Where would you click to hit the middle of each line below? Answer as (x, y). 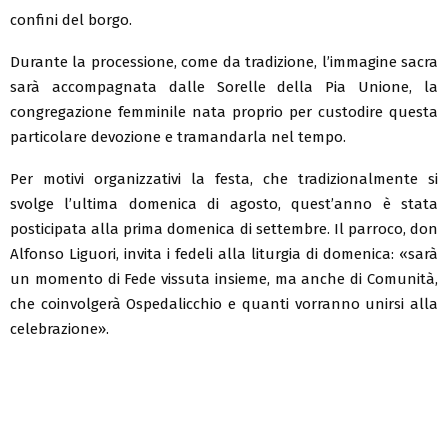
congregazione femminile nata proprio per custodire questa (224, 111)
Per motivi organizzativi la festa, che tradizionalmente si (224, 178)
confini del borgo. (71, 19)
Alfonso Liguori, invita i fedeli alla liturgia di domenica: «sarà (224, 253)
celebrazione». (59, 328)
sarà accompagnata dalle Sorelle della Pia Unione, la (224, 86)
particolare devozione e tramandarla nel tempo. (178, 136)
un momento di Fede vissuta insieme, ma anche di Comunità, (224, 278)
